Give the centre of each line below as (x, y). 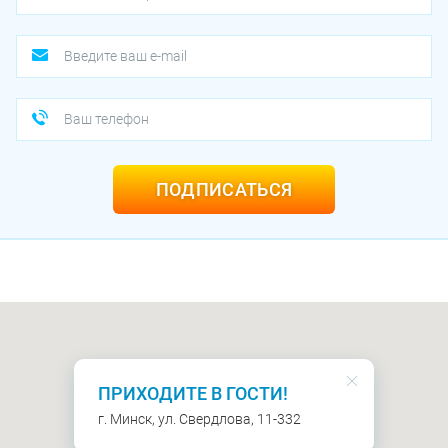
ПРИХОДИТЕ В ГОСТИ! (193, 394)
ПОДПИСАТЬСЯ (224, 189)
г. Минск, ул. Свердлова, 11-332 (200, 419)
